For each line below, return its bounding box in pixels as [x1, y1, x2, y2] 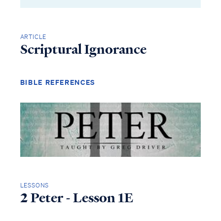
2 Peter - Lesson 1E [20, 189, 133, 207]
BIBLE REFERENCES [20, 77, 96, 87]
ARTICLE [20, 32, 47, 41]
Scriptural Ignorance [20, 40, 147, 58]
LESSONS [20, 181, 49, 190]
